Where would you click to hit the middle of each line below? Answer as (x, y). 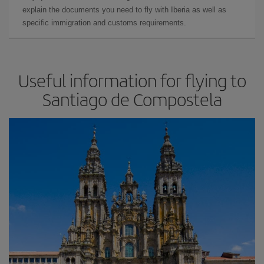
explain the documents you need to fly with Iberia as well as (124, 10)
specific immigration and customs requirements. (104, 23)
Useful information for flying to (132, 80)
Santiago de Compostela (132, 99)
